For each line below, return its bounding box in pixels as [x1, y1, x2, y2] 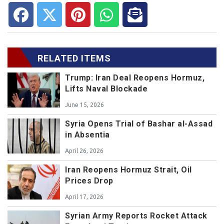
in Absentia [65, 130, 110, 140]
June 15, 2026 [65, 101, 104, 108]
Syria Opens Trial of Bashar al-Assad [65, 119, 212, 129]
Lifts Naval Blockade [65, 84, 147, 94]
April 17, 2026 [65, 193, 103, 200]
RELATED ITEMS [37, 53, 111, 64]
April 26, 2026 [65, 147, 103, 154]
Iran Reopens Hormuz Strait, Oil [65, 165, 192, 175]
